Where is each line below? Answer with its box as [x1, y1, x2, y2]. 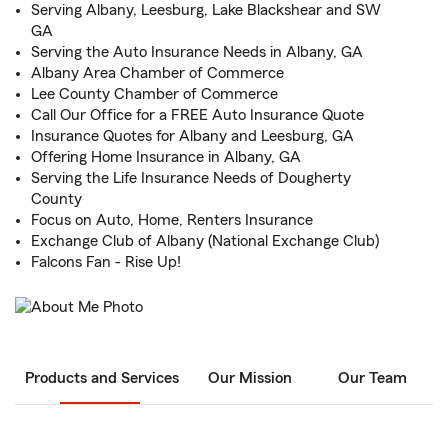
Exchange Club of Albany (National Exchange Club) [31, 233, 379, 249]
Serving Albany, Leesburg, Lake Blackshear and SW [31, 2, 381, 18]
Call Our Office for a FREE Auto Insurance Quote [31, 107, 364, 123]
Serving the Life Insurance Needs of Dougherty [31, 170, 351, 186]
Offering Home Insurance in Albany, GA [31, 149, 301, 165]
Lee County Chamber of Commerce [31, 86, 278, 102]
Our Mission [208, 370, 292, 387]
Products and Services [25, 370, 179, 387]
